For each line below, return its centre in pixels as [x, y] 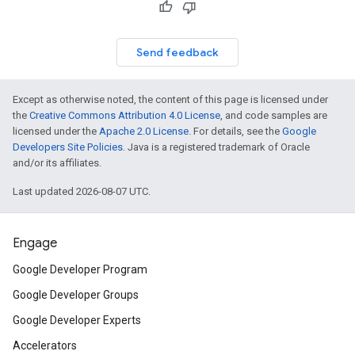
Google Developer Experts [77, 321]
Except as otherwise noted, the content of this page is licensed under [170, 100]
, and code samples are [274, 116]
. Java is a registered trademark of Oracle [216, 147]
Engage [35, 244]
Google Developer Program [80, 270]
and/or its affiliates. [57, 163]
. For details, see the [235, 132]
